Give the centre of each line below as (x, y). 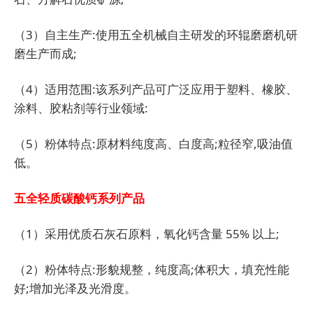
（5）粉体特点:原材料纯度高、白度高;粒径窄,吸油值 (153, 144)
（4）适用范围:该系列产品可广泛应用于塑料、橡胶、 (156, 89)
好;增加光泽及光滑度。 (77, 289)
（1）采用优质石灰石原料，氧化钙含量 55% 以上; (147, 234)
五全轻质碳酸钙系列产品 (79, 198)
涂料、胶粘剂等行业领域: (81, 108)
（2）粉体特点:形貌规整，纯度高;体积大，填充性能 (152, 270)
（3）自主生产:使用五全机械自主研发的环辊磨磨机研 (156, 35)
